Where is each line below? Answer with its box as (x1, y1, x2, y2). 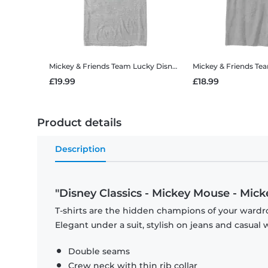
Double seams (68, 246, 130, 257)
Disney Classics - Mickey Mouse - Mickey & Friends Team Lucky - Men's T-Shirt (156, 62, 172, 71)
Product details (37, 116, 121, 130)
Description (55, 144, 106, 155)
